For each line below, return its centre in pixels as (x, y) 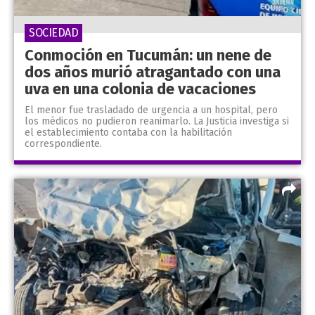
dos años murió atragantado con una (153, 72)
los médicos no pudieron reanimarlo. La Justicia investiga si (157, 122)
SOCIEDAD (53, 33)
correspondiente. (63, 144)
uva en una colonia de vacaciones (140, 89)
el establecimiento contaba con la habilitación (128, 133)
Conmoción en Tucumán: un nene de (148, 56)
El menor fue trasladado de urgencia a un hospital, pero (151, 110)
